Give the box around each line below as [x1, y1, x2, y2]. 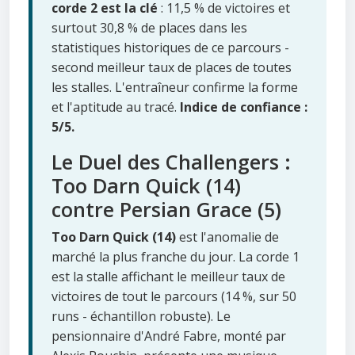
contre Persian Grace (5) [52, 196, 281, 223]
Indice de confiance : [180, 98, 307, 116]
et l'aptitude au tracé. [52, 98, 180, 116]
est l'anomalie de [176, 228, 279, 246]
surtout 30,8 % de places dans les [52, 19, 247, 37]
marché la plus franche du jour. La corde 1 [52, 248, 300, 266]
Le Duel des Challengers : [52, 148, 291, 176]
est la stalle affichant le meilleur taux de [52, 268, 285, 286]
